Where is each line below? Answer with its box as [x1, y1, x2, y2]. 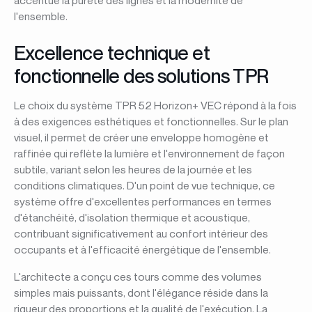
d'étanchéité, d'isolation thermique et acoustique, [13, 211, 250, 225]
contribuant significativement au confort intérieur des [13, 227, 268, 241]
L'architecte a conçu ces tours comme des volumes [13, 270, 262, 284]
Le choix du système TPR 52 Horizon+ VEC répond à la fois [13, 99, 297, 113]
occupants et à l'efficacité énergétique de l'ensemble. [13, 243, 271, 257]
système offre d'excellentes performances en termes [13, 195, 272, 209]
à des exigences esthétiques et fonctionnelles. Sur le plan [13, 115, 288, 129]
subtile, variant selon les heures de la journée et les [13, 163, 252, 177]
